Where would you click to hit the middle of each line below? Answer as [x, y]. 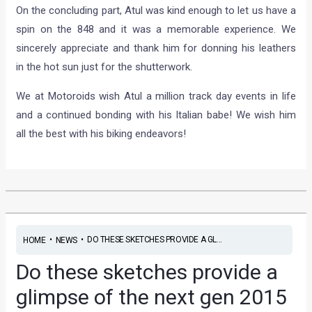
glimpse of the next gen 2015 [152, 297]
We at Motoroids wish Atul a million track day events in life [156, 96]
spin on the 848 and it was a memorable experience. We [156, 29]
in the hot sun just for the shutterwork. [104, 67]
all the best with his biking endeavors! [101, 133]
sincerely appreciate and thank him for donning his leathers [156, 48]
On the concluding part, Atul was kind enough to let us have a [156, 10]
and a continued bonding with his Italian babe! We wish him [156, 115]
